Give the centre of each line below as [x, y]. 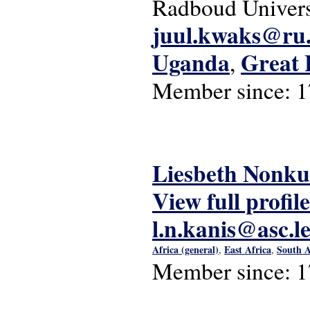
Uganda [191, 62]
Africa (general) [185, 249]
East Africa [248, 249]
